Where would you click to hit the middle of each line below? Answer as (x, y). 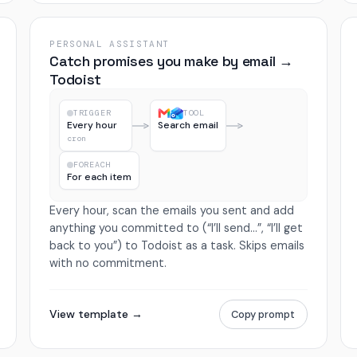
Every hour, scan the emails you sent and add (172, 210)
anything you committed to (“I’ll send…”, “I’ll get (177, 228)
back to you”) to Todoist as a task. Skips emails (177, 245)
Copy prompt (263, 315)
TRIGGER (92, 113)
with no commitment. (108, 263)
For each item (99, 177)
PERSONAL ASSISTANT (110, 43)
